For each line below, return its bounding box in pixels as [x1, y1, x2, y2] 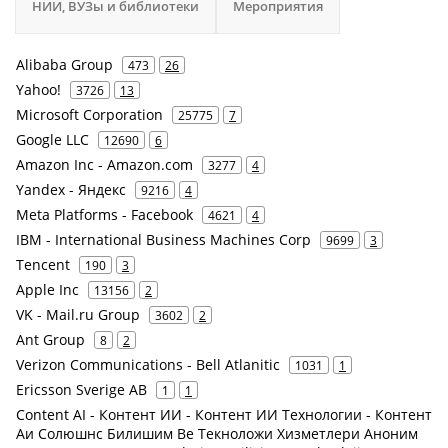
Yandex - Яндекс [16, 180, 126, 199]
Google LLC [16, 130, 89, 149]
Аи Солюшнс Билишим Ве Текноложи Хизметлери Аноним [16, 424, 418, 443]
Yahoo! [16, 80, 61, 99]
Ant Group [16, 330, 85, 349]
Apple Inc [16, 280, 79, 299]
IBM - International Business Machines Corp [16, 230, 311, 249]
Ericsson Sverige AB [16, 380, 147, 399]
